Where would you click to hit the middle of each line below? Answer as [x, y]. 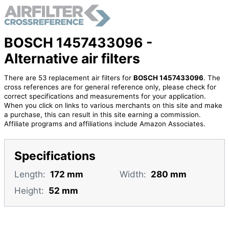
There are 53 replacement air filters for [68, 78]
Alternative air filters [72, 58]
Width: [133, 174]
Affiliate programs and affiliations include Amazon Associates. [105, 124]
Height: [29, 191]
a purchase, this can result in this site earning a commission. [102, 115]
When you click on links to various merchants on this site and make [113, 106]
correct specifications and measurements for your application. [105, 96]
